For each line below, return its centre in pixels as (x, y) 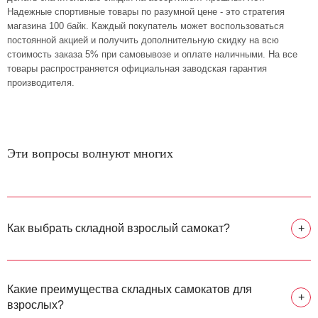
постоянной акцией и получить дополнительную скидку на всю (143, 40)
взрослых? (35, 305)
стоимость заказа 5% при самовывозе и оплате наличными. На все (152, 54)
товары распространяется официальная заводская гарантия (137, 68)
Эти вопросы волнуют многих (90, 153)
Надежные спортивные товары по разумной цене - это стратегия (146, 12)
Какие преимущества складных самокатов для (130, 289)
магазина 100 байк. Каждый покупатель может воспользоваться (146, 26)
